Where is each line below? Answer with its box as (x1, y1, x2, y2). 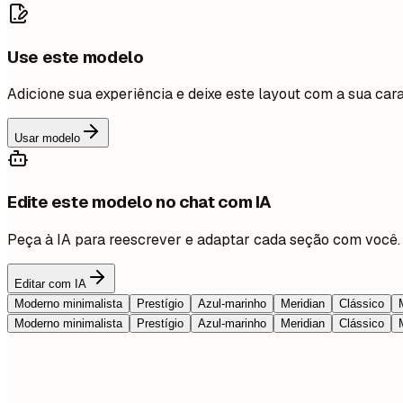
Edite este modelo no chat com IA (7, 191, 273, 214)
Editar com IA (14, 276, 86, 291)
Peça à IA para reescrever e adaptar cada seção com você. (7, 229, 400, 249)
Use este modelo (7, 45, 144, 68)
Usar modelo (14, 131, 80, 146)
